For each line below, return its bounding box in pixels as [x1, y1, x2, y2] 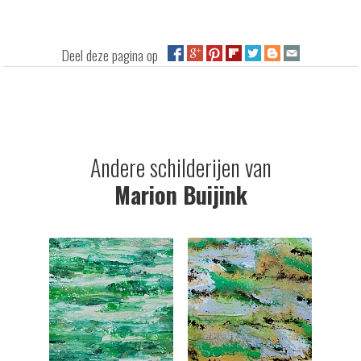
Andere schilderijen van [89, 150, 272, 184]
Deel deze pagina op [61, 44, 168, 65]
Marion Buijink [114, 177, 247, 211]
